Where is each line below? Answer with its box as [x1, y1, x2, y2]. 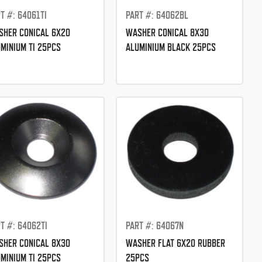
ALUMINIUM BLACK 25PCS [125, 41, 216, 54]
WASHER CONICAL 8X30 [125, 26, 209, 39]
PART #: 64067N [125, 219, 184, 232]
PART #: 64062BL [125, 9, 188, 22]
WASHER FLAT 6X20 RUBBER [125, 237, 225, 250]
